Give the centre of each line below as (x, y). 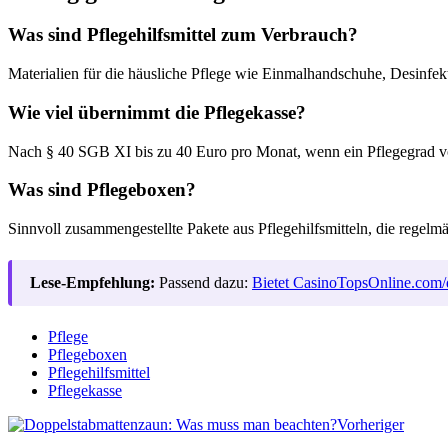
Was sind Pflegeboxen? (102, 190)
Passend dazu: (203, 282)
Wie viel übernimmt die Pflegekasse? (157, 112)
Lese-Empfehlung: (92, 282)
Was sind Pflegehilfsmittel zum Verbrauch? (183, 35)
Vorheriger (370, 424)
